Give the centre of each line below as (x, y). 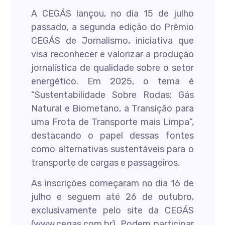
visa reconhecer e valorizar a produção (113, 54)
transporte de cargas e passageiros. (106, 163)
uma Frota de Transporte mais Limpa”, (113, 122)
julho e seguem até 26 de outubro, (113, 197)
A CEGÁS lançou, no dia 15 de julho (113, 14)
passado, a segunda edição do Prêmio (113, 27)
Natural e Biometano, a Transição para (113, 108)
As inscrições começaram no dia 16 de (113, 183)
